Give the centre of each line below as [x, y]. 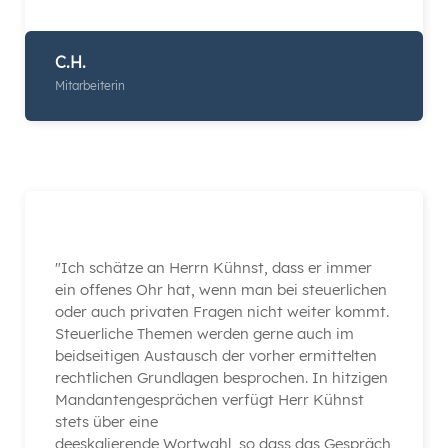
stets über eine [106, 421]
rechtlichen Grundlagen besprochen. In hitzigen [221, 377]
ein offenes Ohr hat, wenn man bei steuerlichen [221, 289]
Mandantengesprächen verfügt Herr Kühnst [209, 399]
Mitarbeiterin [90, 85]
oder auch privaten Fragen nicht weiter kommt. [222, 311]
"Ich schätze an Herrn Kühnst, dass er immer [213, 267]
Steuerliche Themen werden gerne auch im [204, 333]
